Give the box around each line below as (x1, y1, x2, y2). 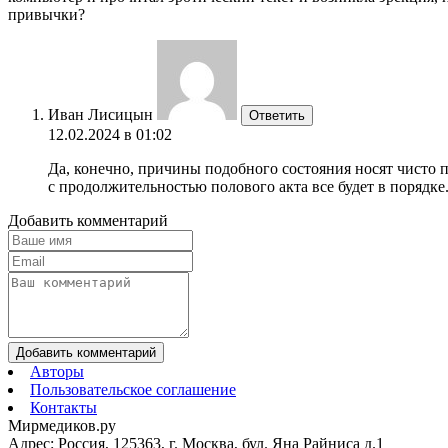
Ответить (249, 107, 305, 123)
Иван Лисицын (48, 105, 153, 123)
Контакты (30, 398, 97, 416)
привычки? (8, 5, 85, 23)
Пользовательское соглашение (30, 380, 236, 398)
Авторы (30, 362, 84, 380)
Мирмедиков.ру (8, 416, 116, 434)
